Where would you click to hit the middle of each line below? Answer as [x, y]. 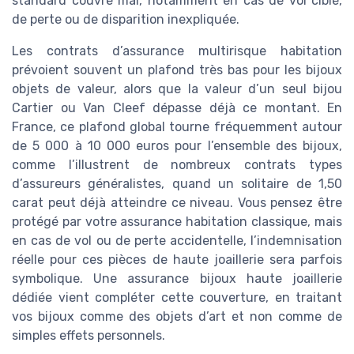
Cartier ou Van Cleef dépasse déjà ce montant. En [177, 108]
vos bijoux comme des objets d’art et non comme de [177, 317]
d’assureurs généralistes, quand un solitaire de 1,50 [177, 184]
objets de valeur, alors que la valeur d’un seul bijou [177, 89]
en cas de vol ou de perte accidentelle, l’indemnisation [177, 241]
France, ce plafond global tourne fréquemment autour [177, 127]
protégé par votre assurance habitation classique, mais [177, 222]
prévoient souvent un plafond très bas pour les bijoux [177, 70]
